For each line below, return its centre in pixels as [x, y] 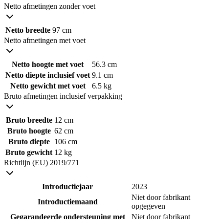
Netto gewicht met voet [48, 86]
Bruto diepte [29, 141]
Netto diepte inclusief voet [48, 75]
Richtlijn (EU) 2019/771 [42, 162]
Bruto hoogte [29, 131]
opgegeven [148, 206]
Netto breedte [28, 30]
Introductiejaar [67, 186]
